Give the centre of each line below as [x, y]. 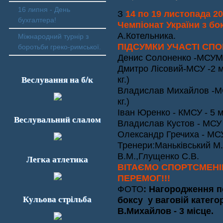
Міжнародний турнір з [53, 36]
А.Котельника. [147, 36]
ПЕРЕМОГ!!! [144, 178]
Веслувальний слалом [57, 119]
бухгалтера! [37, 20]
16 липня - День [44, 9]
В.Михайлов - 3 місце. [166, 211]
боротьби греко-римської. [59, 47]
